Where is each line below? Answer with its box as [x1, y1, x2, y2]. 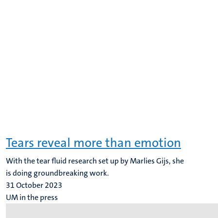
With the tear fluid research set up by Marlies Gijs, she [6, 156, 184, 166]
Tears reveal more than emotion [6, 135, 181, 151]
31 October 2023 [6, 180, 62, 190]
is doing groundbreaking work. [6, 168, 109, 178]
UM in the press [6, 192, 58, 202]
